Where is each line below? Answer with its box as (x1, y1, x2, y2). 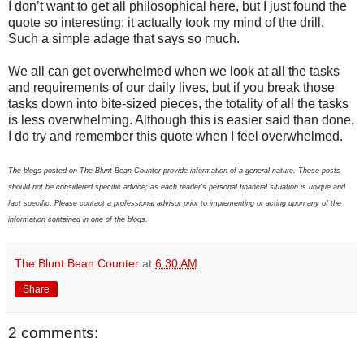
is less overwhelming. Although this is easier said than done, (8, 112, 354, 127)
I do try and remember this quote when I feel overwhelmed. (8, 128, 343, 143)
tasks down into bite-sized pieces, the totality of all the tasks (8, 96, 349, 110)
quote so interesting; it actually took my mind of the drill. (8, 15, 324, 29)
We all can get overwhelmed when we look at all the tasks (8, 63, 340, 78)
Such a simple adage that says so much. (8, 31, 240, 45)
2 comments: (8, 323, 98, 341)
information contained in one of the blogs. (8, 214, 148, 223)
